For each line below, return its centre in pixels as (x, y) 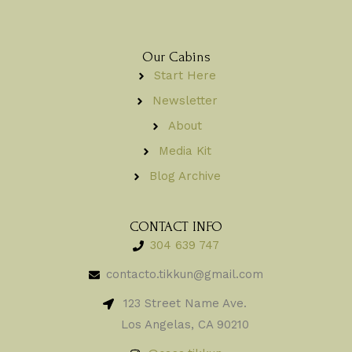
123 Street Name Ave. (185, 304)
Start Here (185, 76)
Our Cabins (176, 57)
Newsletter (185, 101)
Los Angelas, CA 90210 (185, 325)
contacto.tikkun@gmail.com (185, 275)
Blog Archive (185, 176)
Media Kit (185, 151)
